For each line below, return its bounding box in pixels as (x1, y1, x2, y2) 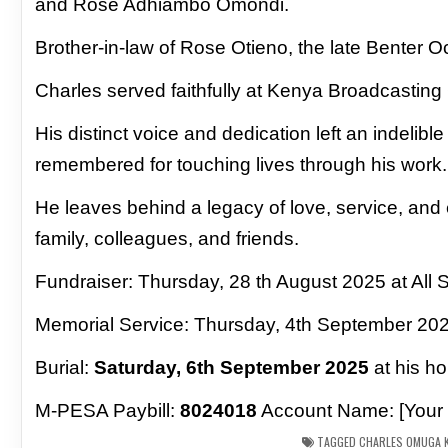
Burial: (35, 356, 95, 378)
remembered (35, 153, 151, 175)
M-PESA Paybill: (35, 399, 181, 421)
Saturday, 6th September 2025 (94, 356, 370, 378)
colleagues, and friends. (94, 227, 300, 249)
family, (35, 227, 95, 249)
